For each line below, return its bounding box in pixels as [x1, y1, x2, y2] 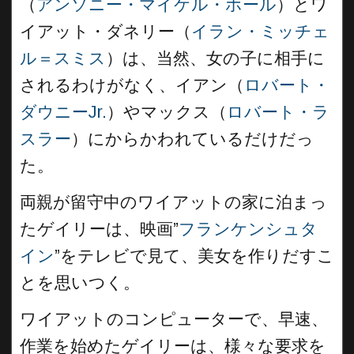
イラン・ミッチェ [191, 21, 330, 41]
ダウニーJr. [20, 102, 107, 122]
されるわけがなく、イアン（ [20, 75, 244, 95]
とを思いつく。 [20, 273, 140, 292]
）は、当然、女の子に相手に [106, 48, 325, 68]
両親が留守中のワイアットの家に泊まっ [20, 192, 327, 212]
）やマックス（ [107, 102, 227, 122]
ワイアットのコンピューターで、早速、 [20, 309, 328, 329]
